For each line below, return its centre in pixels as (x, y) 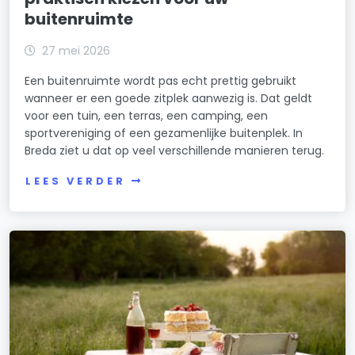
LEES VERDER (76, 181)
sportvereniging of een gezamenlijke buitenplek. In (164, 134)
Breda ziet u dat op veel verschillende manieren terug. (175, 151)
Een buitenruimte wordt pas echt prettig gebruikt (161, 81)
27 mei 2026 (76, 51)
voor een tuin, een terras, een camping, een (147, 116)
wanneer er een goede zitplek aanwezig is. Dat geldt (169, 99)
